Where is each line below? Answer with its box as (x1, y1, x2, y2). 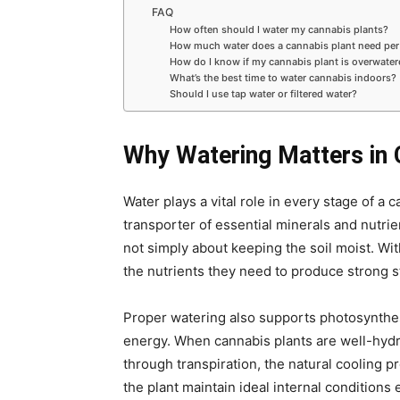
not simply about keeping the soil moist (123, 239, 371, 257)
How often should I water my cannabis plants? (169, 23, 388, 37)
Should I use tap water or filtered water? (169, 87, 357, 101)
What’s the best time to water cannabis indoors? (169, 71, 396, 85)
